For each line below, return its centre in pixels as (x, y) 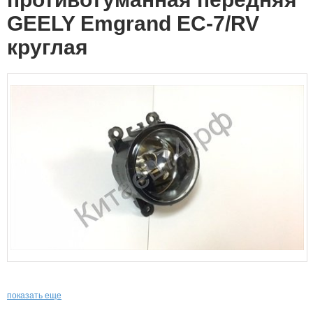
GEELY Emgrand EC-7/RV (133, 23)
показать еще (34, 296)
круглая (48, 47)
